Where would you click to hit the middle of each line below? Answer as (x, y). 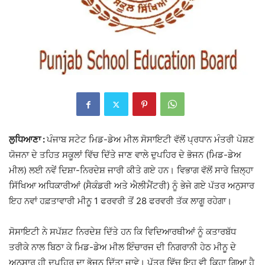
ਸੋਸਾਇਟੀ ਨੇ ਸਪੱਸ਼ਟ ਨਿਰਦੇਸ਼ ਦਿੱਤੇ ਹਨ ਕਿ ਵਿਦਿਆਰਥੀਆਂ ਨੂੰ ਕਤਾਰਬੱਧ (122, 232)
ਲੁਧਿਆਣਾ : (28, 140)
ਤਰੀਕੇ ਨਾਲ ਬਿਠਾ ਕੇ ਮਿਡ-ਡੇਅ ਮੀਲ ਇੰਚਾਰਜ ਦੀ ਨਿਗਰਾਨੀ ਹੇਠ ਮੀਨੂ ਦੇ (122, 247)
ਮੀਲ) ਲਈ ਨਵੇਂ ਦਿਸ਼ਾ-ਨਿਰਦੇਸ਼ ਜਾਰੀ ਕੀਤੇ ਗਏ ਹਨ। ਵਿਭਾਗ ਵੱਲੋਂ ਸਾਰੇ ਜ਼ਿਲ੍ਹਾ (131, 170)
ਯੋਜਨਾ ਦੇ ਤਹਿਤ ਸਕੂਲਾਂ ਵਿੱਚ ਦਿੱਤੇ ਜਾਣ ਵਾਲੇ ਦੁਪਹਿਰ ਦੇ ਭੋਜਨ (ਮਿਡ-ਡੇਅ (125, 155)
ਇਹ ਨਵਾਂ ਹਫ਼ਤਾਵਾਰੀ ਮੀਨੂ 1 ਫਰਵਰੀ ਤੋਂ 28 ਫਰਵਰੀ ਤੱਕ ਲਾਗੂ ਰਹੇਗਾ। (120, 201)
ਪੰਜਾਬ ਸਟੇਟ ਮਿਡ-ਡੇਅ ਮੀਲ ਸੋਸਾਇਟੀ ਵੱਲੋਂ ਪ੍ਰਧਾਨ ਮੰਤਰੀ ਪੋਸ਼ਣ (151, 140)
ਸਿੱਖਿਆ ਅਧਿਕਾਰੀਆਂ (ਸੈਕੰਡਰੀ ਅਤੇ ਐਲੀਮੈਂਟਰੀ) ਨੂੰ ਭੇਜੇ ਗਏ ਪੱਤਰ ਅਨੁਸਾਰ (132, 186)
